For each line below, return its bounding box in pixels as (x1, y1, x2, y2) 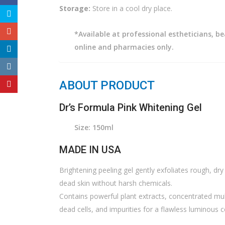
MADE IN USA (59, 143, 121, 156)
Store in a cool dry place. (90, 3, 172, 13)
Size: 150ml (74, 122, 114, 132)
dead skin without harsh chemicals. (59, 178, 172, 188)
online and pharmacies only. (74, 42, 174, 52)
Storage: (59, 3, 90, 13)
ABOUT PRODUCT (59, 78, 155, 92)
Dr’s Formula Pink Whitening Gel (59, 101, 202, 114)
